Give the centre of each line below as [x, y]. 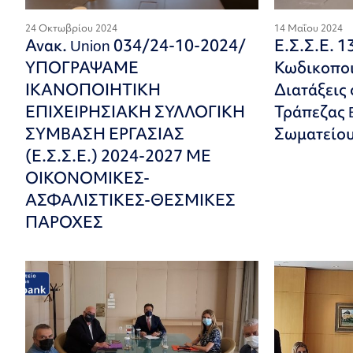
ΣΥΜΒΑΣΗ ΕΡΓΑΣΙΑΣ [105, 134]
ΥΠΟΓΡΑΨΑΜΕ [82, 67]
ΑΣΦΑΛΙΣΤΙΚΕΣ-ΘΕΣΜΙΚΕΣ [130, 200]
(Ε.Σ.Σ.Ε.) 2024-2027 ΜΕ [118, 156]
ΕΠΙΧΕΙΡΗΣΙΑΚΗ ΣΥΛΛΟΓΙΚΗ [135, 111]
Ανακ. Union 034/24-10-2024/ [136, 45]
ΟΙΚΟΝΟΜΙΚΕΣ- [87, 178]
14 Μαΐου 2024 [309, 28]
